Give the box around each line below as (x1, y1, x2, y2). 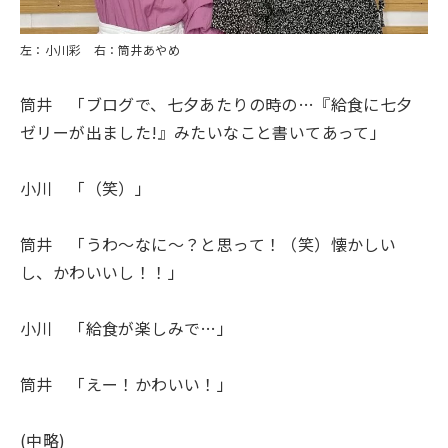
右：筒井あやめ (81, 41, 180, 58)
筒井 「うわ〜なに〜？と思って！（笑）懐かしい (20, 232, 397, 256)
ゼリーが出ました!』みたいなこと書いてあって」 (20, 120, 387, 144)
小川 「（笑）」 (20, 176, 152, 200)
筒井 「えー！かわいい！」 (20, 372, 234, 396)
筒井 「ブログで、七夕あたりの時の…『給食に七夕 (20, 92, 413, 116)
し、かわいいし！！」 (20, 260, 184, 284)
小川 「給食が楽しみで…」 (20, 316, 234, 340)
